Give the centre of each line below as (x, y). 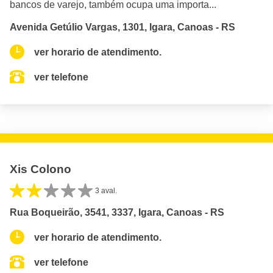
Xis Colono (41, 169)
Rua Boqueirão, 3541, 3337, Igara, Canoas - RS (117, 212)
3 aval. (106, 190)
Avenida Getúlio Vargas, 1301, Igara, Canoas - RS (122, 27)
